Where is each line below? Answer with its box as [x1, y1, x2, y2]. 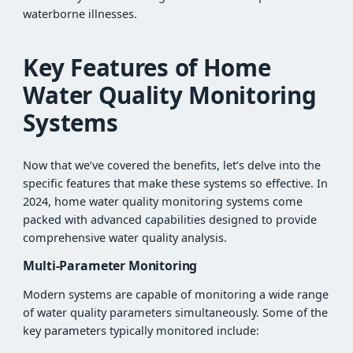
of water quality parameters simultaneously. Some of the [23, 305, 329, 321]
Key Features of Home [23, 51, 271, 84]
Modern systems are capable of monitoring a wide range [23, 287, 329, 303]
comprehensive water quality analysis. [23, 229, 228, 245]
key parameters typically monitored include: [23, 323, 260, 339]
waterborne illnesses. [23, 6, 138, 22]
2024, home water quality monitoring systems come [23, 193, 303, 209]
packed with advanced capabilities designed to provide [23, 211, 318, 227]
